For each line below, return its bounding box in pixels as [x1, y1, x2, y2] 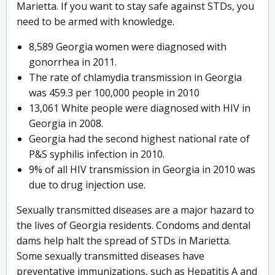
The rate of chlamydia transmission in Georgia [29, 71, 242, 85]
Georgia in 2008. [29, 117, 103, 131]
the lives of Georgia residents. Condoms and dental [17, 219, 250, 233]
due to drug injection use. [29, 178, 145, 192]
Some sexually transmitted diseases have [17, 249, 204, 263]
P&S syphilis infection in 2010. [29, 147, 165, 161]
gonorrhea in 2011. [29, 55, 117, 69]
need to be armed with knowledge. [17, 15, 174, 29]
